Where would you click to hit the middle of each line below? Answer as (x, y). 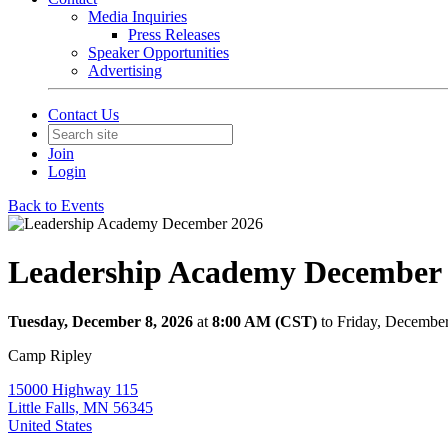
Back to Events (56, 205)
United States (50, 425)
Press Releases (174, 34)
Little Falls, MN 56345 (80, 407)
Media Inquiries (137, 16)
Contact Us (83, 114)
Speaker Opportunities (158, 52)
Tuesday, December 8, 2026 (100, 321)
